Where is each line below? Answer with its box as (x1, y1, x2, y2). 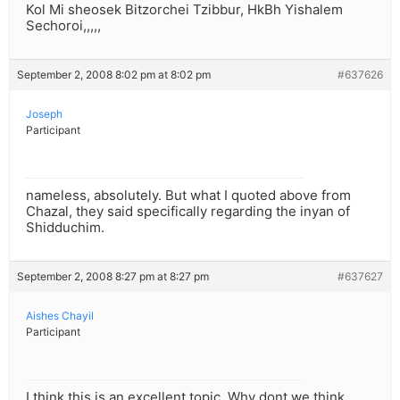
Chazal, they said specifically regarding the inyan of (26, 203, 350, 221)
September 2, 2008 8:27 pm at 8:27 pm (17, 270, 209, 284)
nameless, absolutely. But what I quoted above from (26, 187, 351, 204)
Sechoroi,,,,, (26, 17, 101, 35)
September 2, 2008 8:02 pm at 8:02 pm (17, 68, 211, 82)
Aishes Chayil (26, 309, 94, 323)
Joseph (26, 107, 62, 121)
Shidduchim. (26, 219, 104, 237)
